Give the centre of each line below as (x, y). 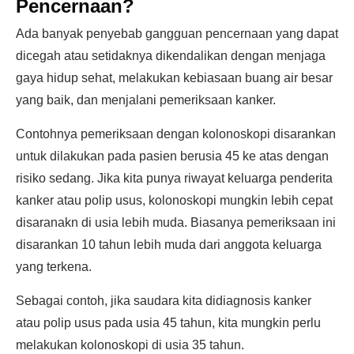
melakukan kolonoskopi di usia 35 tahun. (130, 345)
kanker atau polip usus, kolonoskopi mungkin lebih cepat (174, 200)
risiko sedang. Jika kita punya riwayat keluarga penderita (174, 178)
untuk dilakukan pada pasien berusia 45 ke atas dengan (172, 156)
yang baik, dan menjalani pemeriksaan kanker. (146, 100)
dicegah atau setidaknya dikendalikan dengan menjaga (171, 56)
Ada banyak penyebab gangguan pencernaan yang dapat (177, 34)
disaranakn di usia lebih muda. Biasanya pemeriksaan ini (176, 222)
